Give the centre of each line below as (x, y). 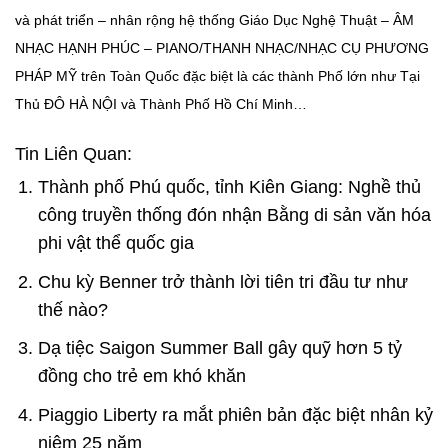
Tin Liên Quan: (73, 154)
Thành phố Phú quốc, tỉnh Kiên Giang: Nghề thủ (229, 187)
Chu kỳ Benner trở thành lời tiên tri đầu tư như (222, 281)
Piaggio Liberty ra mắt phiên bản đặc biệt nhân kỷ (235, 414)
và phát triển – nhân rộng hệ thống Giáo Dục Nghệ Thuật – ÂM (214, 20)
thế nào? (72, 309)
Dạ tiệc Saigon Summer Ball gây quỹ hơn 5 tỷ (219, 348)
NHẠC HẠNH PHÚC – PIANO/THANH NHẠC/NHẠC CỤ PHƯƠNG (222, 48)
